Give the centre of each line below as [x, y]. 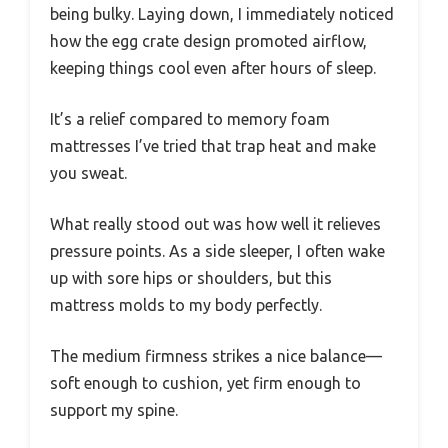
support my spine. [114, 409]
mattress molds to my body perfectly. [186, 304]
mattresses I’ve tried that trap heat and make [213, 145]
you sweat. [88, 172]
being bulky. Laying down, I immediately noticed [222, 13]
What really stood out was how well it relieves [215, 223]
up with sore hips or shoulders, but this [191, 277]
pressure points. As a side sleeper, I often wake [217, 250]
